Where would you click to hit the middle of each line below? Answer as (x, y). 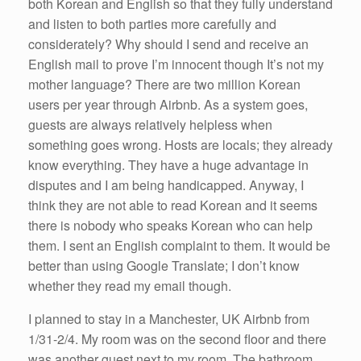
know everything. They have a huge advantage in (168, 165)
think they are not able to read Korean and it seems (173, 205)
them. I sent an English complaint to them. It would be (179, 246)
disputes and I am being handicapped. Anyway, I (166, 185)
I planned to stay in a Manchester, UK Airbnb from (169, 319)
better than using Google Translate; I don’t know (164, 266)
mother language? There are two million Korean (164, 85)
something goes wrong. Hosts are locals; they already (180, 145)
